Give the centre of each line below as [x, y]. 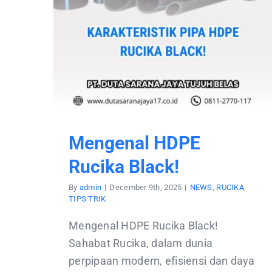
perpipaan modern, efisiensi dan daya [162, 260]
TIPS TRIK [87, 199]
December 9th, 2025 [146, 187]
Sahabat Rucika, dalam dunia [141, 243]
